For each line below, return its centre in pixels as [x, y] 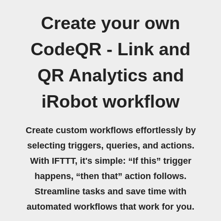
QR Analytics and [110, 75]
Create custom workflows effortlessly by [110, 130]
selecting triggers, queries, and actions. [110, 146]
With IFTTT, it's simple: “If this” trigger [110, 161]
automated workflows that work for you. [110, 207]
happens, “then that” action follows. [110, 176]
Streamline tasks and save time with [110, 191]
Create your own [110, 23]
